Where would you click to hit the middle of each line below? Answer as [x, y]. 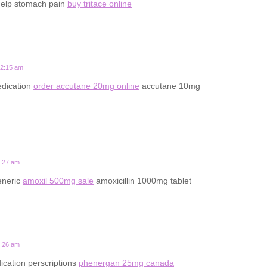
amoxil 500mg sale [58, 180]
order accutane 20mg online [86, 86]
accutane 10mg [170, 86]
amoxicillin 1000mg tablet [142, 180]
